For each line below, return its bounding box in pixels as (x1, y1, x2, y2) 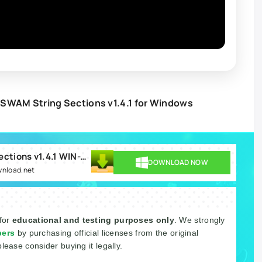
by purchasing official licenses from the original (17, 228, 199, 238)
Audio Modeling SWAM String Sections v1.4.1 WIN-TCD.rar (80, 150, 87, 163)
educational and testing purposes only (12, 215, 174, 225)
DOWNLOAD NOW (148, 157, 208, 168)
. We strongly (174, 215, 225, 225)
